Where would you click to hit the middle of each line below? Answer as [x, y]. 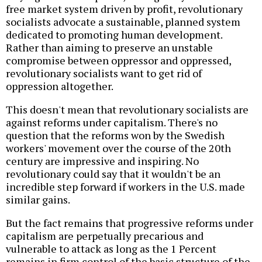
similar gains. [38, 199]
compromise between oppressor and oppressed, [118, 60]
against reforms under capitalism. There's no [112, 122]
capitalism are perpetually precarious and [105, 235]
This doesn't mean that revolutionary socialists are [127, 109]
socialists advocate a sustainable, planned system [123, 21]
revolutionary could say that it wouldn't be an [113, 173]
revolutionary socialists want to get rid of [104, 73]
